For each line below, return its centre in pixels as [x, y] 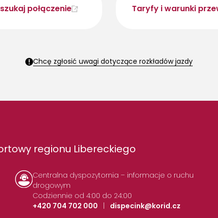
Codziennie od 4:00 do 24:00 [82, 195]
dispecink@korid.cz [145, 206]
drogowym [52, 185]
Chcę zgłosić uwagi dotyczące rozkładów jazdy [113, 61]
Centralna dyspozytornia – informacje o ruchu [113, 175]
